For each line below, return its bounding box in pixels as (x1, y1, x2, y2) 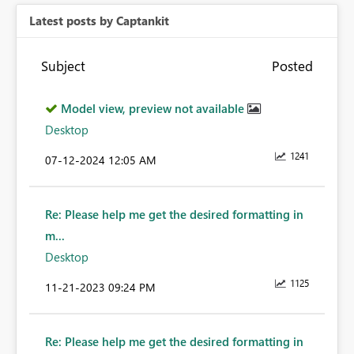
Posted (271, 57, 313, 75)
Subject (41, 57, 85, 75)
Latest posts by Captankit (29, 13, 169, 29)
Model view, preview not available (61, 100, 247, 117)
